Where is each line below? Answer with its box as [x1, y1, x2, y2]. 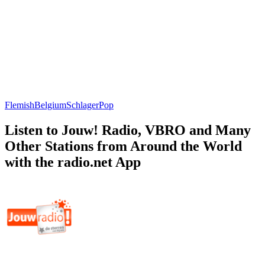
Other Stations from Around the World [5, 138, 242, 154]
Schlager [66, 99, 99, 110]
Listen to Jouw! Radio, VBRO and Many [5, 122, 251, 138]
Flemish [5, 99, 34, 110]
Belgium [34, 99, 66, 110]
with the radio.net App [5, 154, 141, 170]
